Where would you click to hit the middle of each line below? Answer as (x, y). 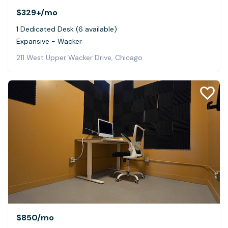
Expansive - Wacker (49, 41)
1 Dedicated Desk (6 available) (67, 29)
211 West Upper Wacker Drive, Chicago (79, 58)
